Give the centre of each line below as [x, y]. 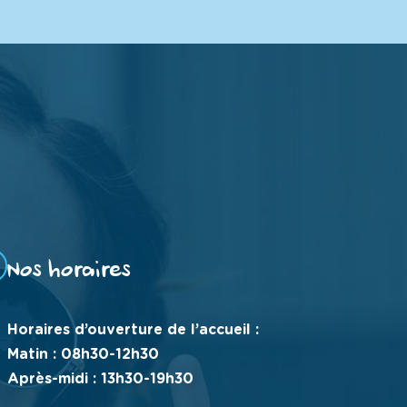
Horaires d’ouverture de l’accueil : [133, 330]
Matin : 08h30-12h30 [83, 355]
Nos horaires [69, 273]
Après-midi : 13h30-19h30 [100, 379]
